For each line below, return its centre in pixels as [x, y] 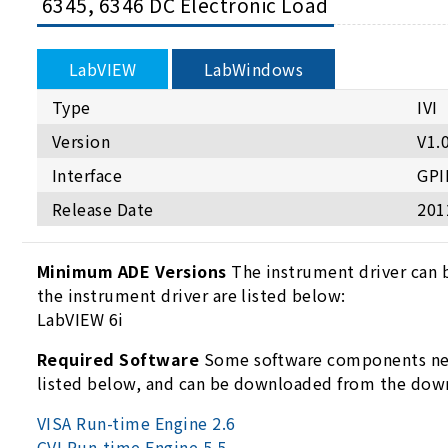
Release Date [103, 208]
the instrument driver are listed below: [194, 294]
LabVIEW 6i [80, 318]
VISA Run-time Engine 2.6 [136, 422]
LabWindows [253, 68]
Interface [87, 174]
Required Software [118, 358]
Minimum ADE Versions [132, 270]
